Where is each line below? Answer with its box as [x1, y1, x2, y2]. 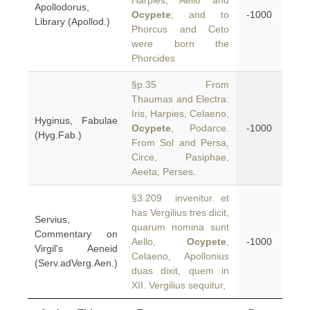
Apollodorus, [35, 1, 89, 12]
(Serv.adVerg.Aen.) [35, 257, 118, 268]
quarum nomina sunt [131, 221, 229, 232]
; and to [171, 9, 229, 20]
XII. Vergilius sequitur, [131, 280, 226, 291]
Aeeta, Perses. [131, 166, 196, 177]
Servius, [35, 214, 70, 225]
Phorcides [131, 53, 175, 64]
